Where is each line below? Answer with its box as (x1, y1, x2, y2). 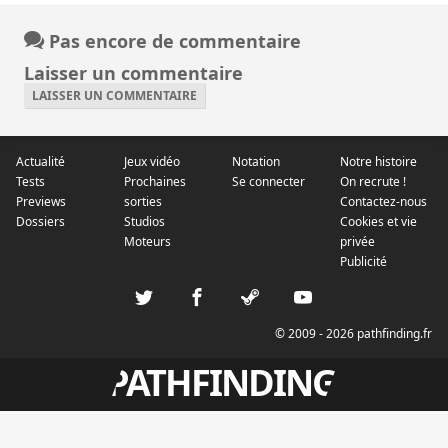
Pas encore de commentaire (44, 29, 301, 54)
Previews (16, 193, 66, 211)
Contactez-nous (340, 193, 427, 211)
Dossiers (16, 213, 65, 231)
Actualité (16, 153, 65, 171)
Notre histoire (340, 153, 417, 171)
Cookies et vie (340, 213, 417, 231)
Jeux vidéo (124, 153, 180, 171)
